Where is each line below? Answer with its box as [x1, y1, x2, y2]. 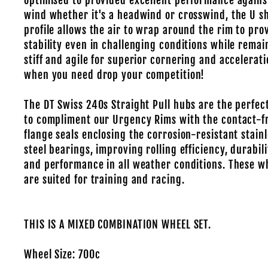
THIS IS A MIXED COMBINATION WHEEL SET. [24, 218, 212, 231]
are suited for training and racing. [24, 173, 185, 186]
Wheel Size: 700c [24, 248, 100, 261]
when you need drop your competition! [24, 68, 205, 81]
